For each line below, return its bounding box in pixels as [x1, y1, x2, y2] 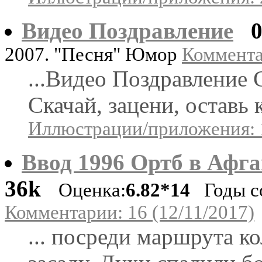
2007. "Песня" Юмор [5, 43, 182, 65]
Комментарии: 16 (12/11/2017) [5, 201, 254, 223]
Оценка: [58, 179, 126, 201]
